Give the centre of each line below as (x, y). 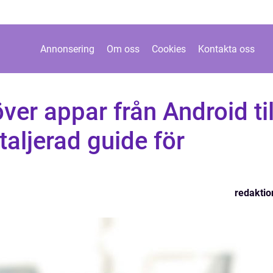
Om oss (123, 49)
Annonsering (67, 49)
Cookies (168, 49)
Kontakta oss (226, 49)
